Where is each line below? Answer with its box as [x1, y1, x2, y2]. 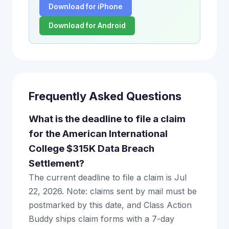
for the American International [29, 128, 168, 140]
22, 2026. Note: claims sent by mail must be [29, 186, 197, 196]
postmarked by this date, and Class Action [29, 200, 192, 210]
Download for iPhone [49, 3, 123, 11]
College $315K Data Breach [29, 143, 154, 154]
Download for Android [49, 21, 126, 30]
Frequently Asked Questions [29, 89, 181, 103]
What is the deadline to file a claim [29, 113, 186, 125]
